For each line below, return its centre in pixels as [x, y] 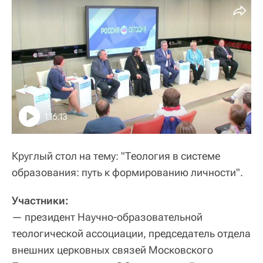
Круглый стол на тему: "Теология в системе [116, 156]
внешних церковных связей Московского [112, 249]
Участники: [40, 200]
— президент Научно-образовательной [107, 217]
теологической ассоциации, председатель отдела [131, 233]
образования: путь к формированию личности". [127, 172]
